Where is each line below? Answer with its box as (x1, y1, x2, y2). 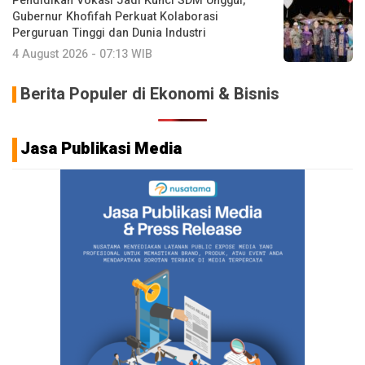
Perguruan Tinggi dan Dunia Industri (12, 24, 206, 42)
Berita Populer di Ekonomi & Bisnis (20, 81, 279, 106)
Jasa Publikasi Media (20, 136, 182, 161)
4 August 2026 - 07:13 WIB (12, 45, 152, 63)
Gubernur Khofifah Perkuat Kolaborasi (12, 7, 218, 25)
